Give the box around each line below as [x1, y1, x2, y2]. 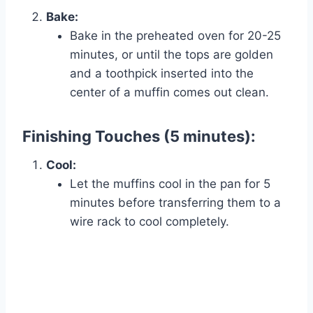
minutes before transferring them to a [70, 196, 281, 210]
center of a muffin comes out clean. [70, 85, 269, 100]
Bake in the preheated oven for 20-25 [70, 29, 281, 43]
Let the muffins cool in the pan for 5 [70, 177, 270, 191]
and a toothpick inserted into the [70, 66, 254, 81]
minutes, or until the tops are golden [70, 48, 273, 62]
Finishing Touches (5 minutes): [22, 127, 256, 146]
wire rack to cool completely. [70, 214, 229, 229]
